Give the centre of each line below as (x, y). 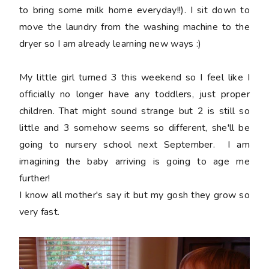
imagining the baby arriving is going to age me (134, 161)
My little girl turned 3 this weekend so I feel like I (134, 77)
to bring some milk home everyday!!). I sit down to (134, 10)
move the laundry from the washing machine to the (134, 27)
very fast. (40, 212)
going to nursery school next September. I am (134, 144)
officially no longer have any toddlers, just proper (134, 94)
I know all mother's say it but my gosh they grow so (134, 195)
